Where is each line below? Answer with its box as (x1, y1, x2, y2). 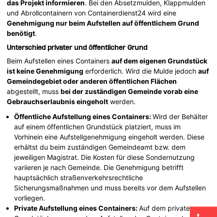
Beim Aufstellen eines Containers (7, 56, 112, 65)
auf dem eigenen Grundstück (111, 56, 208, 65)
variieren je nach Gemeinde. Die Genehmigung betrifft (14, 163, 184, 171)
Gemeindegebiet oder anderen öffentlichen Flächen (7, 77, 177, 85)
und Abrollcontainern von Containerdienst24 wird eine (7, 8, 177, 17)
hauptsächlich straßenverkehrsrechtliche (14, 173, 143, 182)
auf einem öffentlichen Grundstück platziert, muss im (14, 122, 181, 131)
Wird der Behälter (153, 112, 208, 121)
